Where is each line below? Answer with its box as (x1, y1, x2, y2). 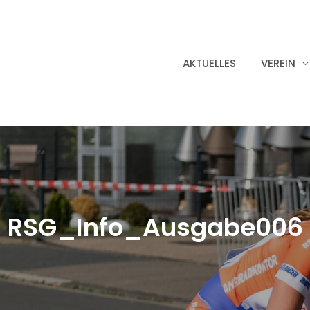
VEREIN (261, 55, 295, 71)
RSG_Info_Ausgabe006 (7, 210, 303, 245)
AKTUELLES (183, 55, 236, 71)
